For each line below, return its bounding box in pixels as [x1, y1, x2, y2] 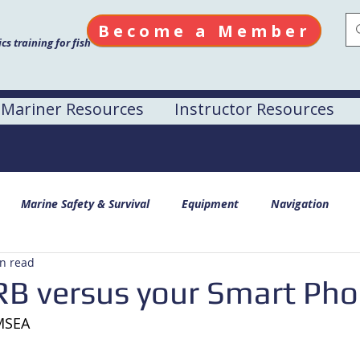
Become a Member [97, 19, 311, 42]
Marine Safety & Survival [21, 196, 149, 212]
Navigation [271, 196, 329, 212]
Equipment [182, 196, 239, 212]
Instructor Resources [174, 97, 334, 120]
